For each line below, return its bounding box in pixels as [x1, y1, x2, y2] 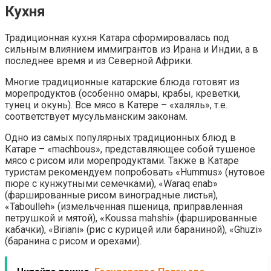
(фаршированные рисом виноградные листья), [5, 189, 218, 201]
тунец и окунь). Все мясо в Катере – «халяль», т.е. [5, 99, 227, 111]
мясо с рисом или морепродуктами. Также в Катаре [5, 154, 239, 166]
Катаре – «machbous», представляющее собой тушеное [5, 143, 255, 155]
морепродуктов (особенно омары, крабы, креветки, [5, 87, 240, 99]
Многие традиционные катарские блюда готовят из [5, 76, 240, 88]
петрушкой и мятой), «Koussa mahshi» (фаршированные [5, 212, 257, 224]
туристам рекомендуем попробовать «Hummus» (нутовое [5, 166, 265, 178]
